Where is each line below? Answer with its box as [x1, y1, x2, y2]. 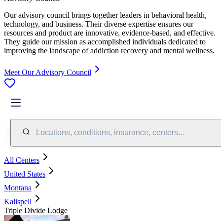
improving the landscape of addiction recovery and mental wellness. [4, 46, 215, 55]
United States [4, 169, 45, 178]
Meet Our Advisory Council [4, 68, 91, 76]
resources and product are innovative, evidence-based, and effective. [4, 28, 216, 37]
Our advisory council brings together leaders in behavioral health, [4, 10, 207, 19]
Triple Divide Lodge [4, 206, 68, 215]
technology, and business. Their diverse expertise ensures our [4, 19, 193, 28]
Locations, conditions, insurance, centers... [36, 128, 184, 137]
